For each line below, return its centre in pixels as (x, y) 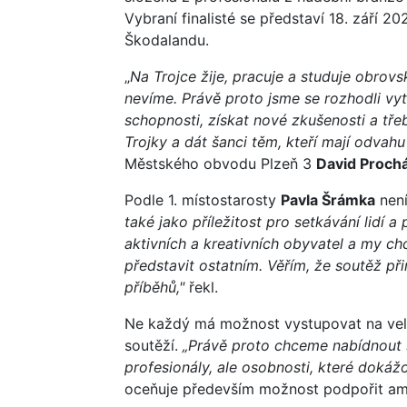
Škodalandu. (167, 40)
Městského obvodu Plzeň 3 (220, 163)
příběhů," (157, 287)
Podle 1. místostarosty (203, 199)
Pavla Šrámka (328, 199)
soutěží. (154, 345)
